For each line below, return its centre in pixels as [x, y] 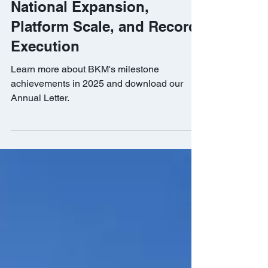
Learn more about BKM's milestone [85, 91]
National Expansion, [80, 28]
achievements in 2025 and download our [97, 105]
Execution [45, 68]
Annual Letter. [40, 119]
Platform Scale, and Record [104, 48]
